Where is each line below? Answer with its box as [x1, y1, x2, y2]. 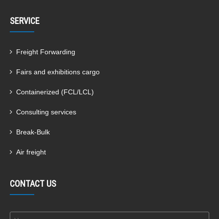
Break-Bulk [16, 128, 50, 136]
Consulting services [16, 108, 76, 116]
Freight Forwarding [16, 48, 75, 56]
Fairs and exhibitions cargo [16, 68, 100, 76]
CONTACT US [10, 178, 56, 190]
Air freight [16, 148, 46, 156]
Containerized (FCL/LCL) [16, 88, 94, 96]
